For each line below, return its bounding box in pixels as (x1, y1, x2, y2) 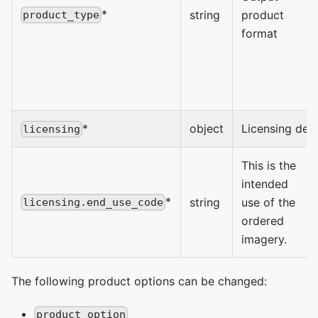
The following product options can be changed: (11, 273, 267, 288)
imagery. (241, 231, 287, 246)
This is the (241, 158, 296, 172)
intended (241, 176, 288, 191)
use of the (241, 194, 295, 209)
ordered (241, 213, 284, 228)
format (241, 26, 278, 40)
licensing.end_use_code (23, 196, 164, 209)
